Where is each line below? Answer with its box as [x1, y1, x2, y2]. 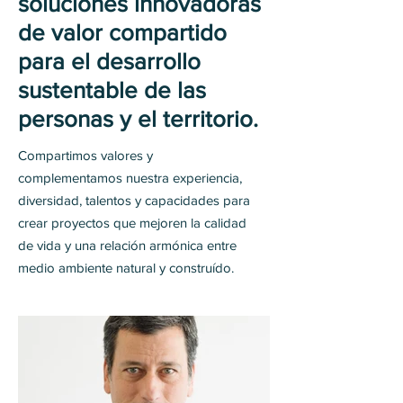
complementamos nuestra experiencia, [18, 170, 242, 185]
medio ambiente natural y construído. [18, 260, 234, 275]
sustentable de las [18, 77, 206, 103]
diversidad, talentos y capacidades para [18, 193, 250, 208]
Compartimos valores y [18, 148, 153, 163]
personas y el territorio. [18, 106, 258, 131]
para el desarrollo [18, 49, 201, 74]
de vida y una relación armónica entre [18, 237, 237, 253]
